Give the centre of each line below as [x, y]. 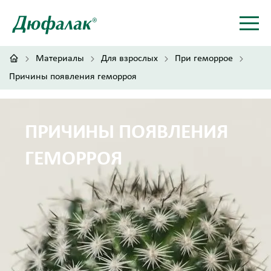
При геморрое [204, 59]
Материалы [60, 59]
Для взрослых [129, 59]
